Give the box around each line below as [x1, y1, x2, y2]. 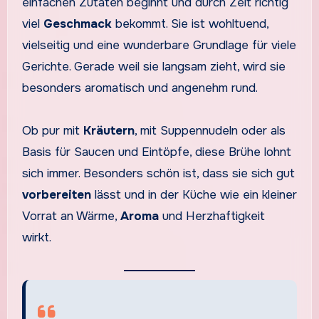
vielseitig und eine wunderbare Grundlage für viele [21, 37, 296, 53]
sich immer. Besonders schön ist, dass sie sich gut [21, 165, 295, 181]
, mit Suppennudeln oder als [134, 122, 286, 138]
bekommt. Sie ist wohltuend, [111, 16, 268, 31]
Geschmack [43, 16, 112, 31]
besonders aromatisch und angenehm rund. [21, 80, 258, 95]
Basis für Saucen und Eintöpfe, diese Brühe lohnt [21, 144, 291, 159]
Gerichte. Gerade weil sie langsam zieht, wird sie [21, 58, 286, 74]
